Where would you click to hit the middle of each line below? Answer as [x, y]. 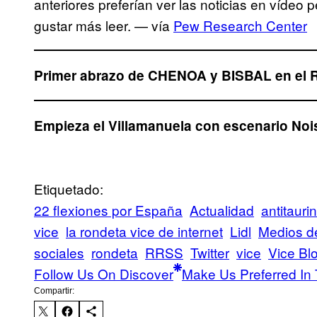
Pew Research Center [240, 25]
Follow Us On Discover [104, 273]
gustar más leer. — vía [104, 25]
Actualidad [222, 209]
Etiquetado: [69, 188]
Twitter [210, 252]
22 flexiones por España [108, 209]
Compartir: [54, 290]
